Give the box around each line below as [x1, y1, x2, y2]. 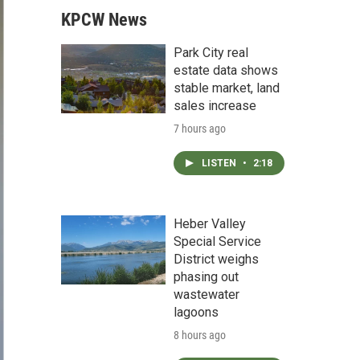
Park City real [174, 45, 248, 60]
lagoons [174, 305, 219, 320]
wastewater [174, 287, 239, 302]
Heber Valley [174, 216, 246, 231]
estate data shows [174, 63, 278, 78]
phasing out [174, 269, 239, 284]
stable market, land [174, 80, 280, 96]
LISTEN [202, 157, 239, 169]
